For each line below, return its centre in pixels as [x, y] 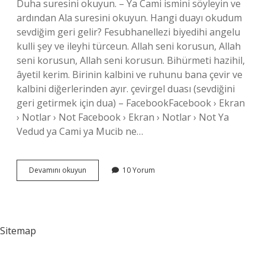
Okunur [98, 223]
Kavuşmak [103, 180]
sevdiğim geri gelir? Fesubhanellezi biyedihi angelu [128, 32]
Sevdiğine [102, 169]
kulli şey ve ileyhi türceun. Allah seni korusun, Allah [129, 46]
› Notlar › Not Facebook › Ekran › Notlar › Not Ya [123, 117]
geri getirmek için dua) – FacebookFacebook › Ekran [131, 103]
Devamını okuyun [58, 170]
